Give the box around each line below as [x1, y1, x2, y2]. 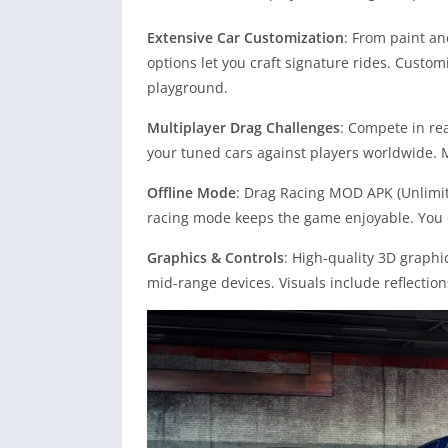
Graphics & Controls [147, 248, 284, 268]
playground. [147, 78, 228, 98]
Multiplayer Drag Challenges [147, 118, 340, 138]
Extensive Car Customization [147, 28, 344, 48]
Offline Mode [147, 183, 236, 203]
